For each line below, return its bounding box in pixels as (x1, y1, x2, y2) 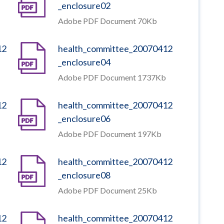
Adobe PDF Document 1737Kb (57, 72, 166, 82)
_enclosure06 (57, 112, 110, 124)
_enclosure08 (57, 169, 110, 180)
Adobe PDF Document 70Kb (57, 15, 157, 25)
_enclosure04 (57, 56, 110, 67)
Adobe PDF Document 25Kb (57, 185, 157, 195)
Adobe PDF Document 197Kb (57, 128, 161, 138)
